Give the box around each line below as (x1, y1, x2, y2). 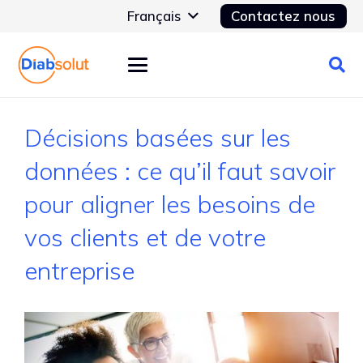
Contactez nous (231, 7, 336, 24)
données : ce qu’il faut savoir (24, 156, 336, 186)
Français (127, 7, 181, 24)
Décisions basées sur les (24, 122, 291, 153)
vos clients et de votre (24, 222, 266, 253)
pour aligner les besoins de (24, 189, 315, 220)
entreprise (24, 255, 135, 286)
